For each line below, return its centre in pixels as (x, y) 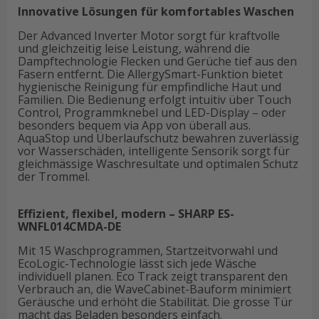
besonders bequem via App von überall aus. (134, 125)
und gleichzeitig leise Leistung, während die (134, 48)
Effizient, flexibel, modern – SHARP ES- (126, 214)
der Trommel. (54, 177)
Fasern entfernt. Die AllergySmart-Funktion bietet (150, 74)
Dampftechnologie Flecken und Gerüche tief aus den (157, 61)
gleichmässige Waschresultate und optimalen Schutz (158, 164)
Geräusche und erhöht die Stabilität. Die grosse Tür (155, 302)
